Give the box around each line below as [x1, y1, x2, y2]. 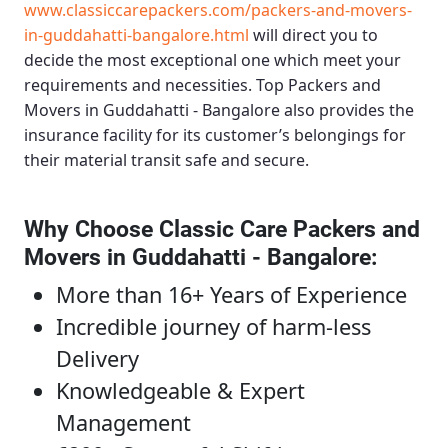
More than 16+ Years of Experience [56, 280, 407, 310]
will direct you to [249, 24, 378, 47]
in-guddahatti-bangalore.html [24, 24, 249, 47]
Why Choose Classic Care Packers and [24, 215, 420, 244]
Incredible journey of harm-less [56, 312, 371, 342]
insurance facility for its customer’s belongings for [24, 124, 406, 147]
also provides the [280, 99, 414, 122]
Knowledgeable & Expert [56, 376, 305, 406]
